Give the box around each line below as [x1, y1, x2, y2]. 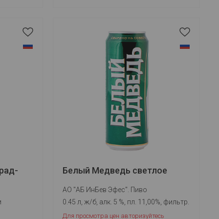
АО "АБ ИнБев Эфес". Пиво [63, 186, 148, 194]
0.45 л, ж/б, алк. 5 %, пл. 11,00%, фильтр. [63, 198, 190, 206]
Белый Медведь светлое [63, 165, 168, 175]
